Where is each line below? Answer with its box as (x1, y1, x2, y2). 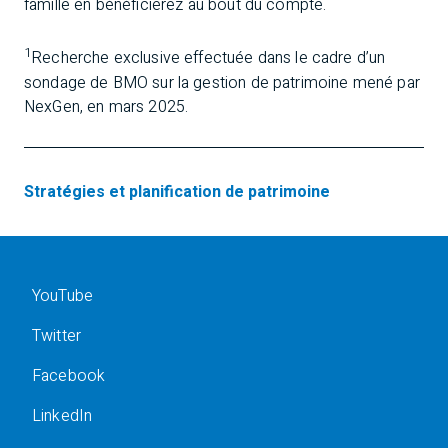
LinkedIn (32, 403, 93, 428)
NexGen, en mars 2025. (24, 94, 189, 119)
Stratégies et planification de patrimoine (24, 179, 330, 204)
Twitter (32, 323, 82, 348)
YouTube (32, 283, 94, 308)
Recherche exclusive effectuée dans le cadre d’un (31, 46, 386, 71)
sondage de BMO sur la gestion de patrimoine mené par (24, 70, 420, 95)
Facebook (32, 363, 106, 388)
